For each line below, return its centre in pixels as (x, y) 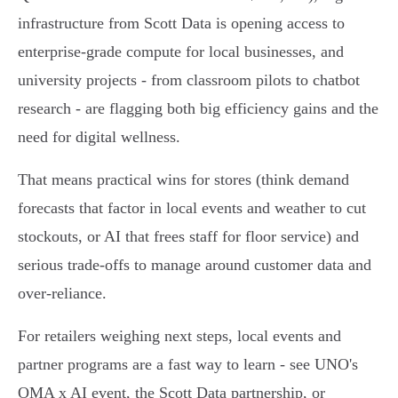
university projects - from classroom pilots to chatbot (189, 80)
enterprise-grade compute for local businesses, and (181, 52)
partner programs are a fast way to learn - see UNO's (188, 365)
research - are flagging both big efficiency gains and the (198, 109)
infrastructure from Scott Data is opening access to (181, 24)
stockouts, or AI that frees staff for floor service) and (188, 237)
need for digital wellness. (99, 137)
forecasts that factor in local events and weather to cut (192, 208)
